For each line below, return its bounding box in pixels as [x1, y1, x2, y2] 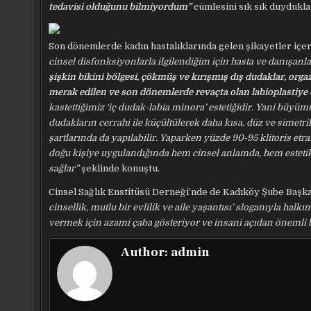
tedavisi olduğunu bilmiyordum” [49, 1, 192, 12]
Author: [121, 244, 171, 260]
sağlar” [49, 163, 79, 174]
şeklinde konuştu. [79, 163, 160, 174]
